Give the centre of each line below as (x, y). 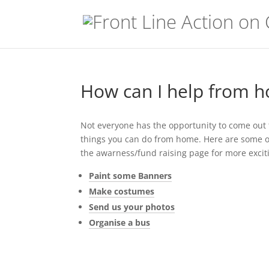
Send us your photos (132, 207)
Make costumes (122, 191)
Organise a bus (120, 222)
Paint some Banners (131, 176)
